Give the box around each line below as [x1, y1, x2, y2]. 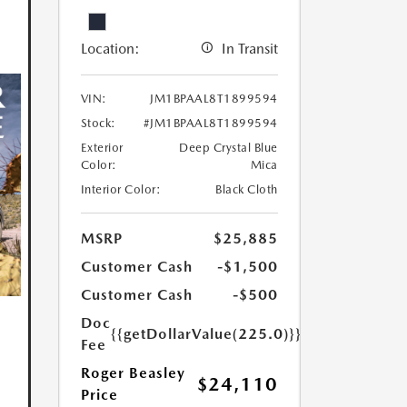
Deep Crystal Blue [179, 141, 278, 155]
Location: [80, 40, 140, 58]
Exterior [80, 141, 124, 155]
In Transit [221, 40, 278, 58]
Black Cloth [215, 183, 278, 197]
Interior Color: [80, 183, 161, 197]
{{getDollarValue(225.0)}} [110, 325, 302, 343]
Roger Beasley [80, 364, 185, 382]
